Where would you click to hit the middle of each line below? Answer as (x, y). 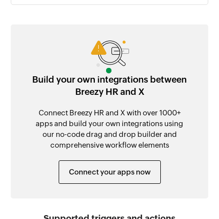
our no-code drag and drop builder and (109, 134)
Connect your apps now (109, 172)
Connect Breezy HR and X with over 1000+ (109, 112)
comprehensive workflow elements (109, 145)
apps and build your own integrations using (109, 123)
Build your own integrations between (109, 79)
